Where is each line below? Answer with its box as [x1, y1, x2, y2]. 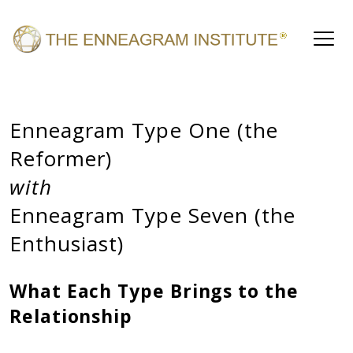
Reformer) [9, 144, 113, 173]
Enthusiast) [9, 229, 124, 258]
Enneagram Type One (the [9, 116, 278, 145]
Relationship [9, 303, 133, 329]
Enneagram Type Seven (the [9, 201, 296, 230]
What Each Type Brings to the [9, 278, 299, 304]
